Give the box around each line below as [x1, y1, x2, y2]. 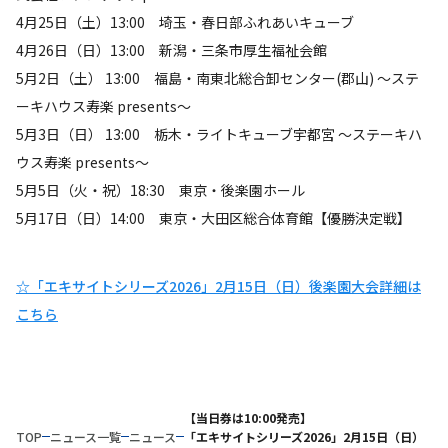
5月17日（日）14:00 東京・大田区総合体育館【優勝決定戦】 [16, 207, 411, 228]
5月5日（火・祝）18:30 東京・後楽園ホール [16, 179, 305, 200]
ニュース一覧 [50, 427, 121, 445]
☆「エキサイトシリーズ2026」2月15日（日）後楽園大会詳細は [16, 275, 421, 296]
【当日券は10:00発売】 [184, 408, 312, 426]
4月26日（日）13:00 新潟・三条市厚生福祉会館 [16, 39, 327, 60]
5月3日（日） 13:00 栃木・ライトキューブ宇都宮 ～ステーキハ [16, 123, 422, 144]
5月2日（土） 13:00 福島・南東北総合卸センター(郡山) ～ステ [16, 67, 419, 88]
